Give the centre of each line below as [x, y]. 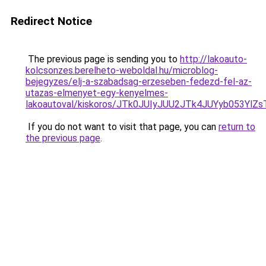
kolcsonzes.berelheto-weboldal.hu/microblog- [122, 70]
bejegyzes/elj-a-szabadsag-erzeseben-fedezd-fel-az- [139, 82]
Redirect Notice [51, 21]
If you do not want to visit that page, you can [122, 127]
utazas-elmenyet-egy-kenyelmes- [97, 93]
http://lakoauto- [213, 59]
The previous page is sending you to [103, 59]
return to [237, 127]
